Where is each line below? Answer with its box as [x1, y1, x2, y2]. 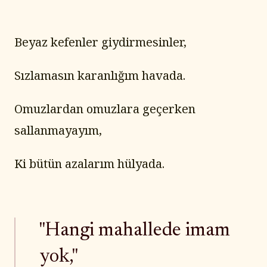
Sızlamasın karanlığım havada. [14, 67, 185, 84]
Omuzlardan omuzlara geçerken [14, 101, 195, 117]
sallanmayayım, [14, 122, 102, 139]
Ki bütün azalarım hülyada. [14, 156, 164, 172]
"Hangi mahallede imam [39, 221, 230, 241]
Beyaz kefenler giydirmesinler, [14, 34, 187, 51]
